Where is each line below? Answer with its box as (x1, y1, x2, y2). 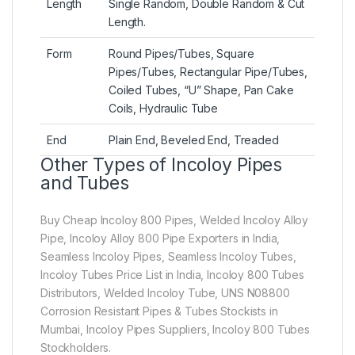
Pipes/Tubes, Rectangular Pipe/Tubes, (109, 65, 307, 79)
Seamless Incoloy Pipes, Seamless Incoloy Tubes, (40, 250, 296, 264)
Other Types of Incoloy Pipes (40, 154, 283, 177)
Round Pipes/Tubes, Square (109, 47, 254, 61)
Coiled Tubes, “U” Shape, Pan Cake (109, 83, 294, 97)
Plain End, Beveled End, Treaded (109, 133, 279, 147)
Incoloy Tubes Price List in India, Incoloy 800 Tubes (40, 268, 304, 282)
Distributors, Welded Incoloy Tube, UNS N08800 (40, 286, 290, 300)
